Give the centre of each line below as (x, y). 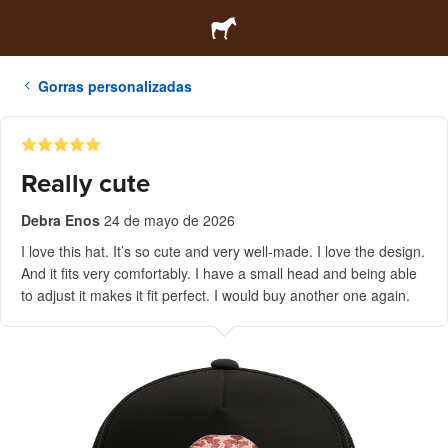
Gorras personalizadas (115, 86)
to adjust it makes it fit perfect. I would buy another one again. (215, 295)
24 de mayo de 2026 (169, 220)
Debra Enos (60, 220)
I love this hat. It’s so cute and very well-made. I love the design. (223, 251)
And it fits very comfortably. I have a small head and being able (219, 273)
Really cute (85, 183)
